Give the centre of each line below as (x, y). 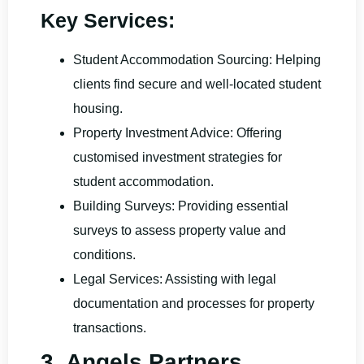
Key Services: (108, 20)
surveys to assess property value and (180, 230)
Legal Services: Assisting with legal (175, 279)
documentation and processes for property (194, 303)
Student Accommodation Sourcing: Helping (197, 59)
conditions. (104, 254)
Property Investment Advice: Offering (178, 132)
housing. (98, 108)
